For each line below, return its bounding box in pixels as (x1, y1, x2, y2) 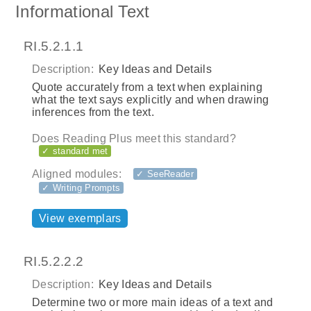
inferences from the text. (32, 106, 155, 119)
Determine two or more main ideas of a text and (32, 296, 274, 308)
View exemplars (39, 212, 121, 225)
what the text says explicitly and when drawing (32, 94, 269, 106)
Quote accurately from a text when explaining (32, 81, 263, 94)
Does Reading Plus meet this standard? (32, 133, 236, 145)
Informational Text (15, 1, 150, 21)
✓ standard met (42, 146, 108, 157)
